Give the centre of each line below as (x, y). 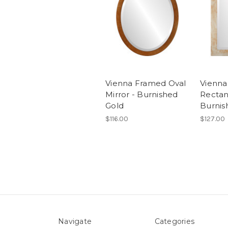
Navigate (75, 221)
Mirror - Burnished (142, 94)
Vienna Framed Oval (146, 83)
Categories (174, 221)
